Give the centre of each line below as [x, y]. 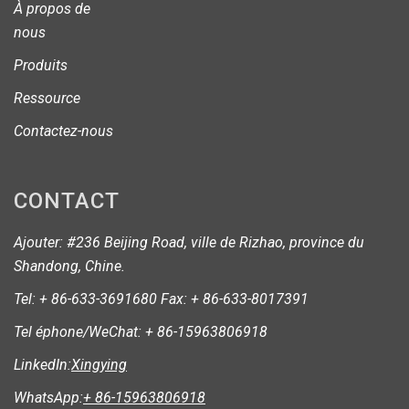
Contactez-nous [63, 131]
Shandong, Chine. [69, 266]
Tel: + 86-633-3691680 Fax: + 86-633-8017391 [161, 299]
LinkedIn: [42, 364]
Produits [41, 65]
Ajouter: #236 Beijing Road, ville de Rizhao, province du [189, 242]
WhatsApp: [48, 397]
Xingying [99, 364]
